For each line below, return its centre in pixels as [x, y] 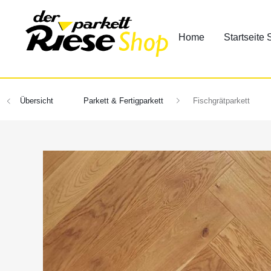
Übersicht [37, 101]
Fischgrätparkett [221, 101]
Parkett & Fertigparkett [123, 101]
